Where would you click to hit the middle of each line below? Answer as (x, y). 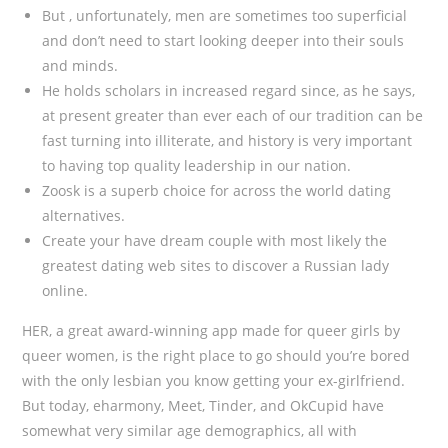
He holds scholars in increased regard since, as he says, (229, 90)
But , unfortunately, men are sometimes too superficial (225, 15)
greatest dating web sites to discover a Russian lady (216, 265)
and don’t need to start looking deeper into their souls (223, 40)
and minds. (80, 65)
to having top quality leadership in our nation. (197, 165)
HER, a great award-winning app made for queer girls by (211, 330)
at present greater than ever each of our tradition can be (233, 115)
